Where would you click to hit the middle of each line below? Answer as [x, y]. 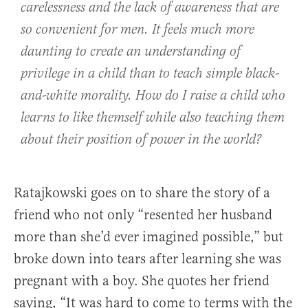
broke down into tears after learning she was [147, 259]
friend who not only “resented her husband [143, 215]
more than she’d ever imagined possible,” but [148, 237]
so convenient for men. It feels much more [137, 30]
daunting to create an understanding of [131, 52]
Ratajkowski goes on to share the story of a [142, 193]
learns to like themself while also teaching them [153, 118]
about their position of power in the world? [141, 140]
